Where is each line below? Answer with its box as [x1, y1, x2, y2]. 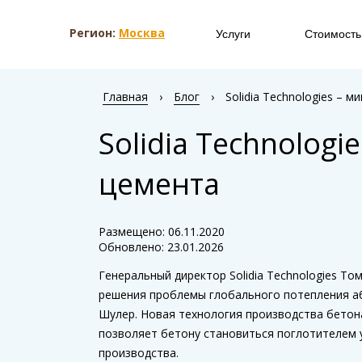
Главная [103, 89, 148, 104]
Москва [119, 24, 165, 40]
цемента [99, 164, 220, 204]
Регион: [69, 24, 119, 40]
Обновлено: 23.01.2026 [99, 239, 224, 255]
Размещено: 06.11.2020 [99, 224, 225, 240]
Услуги [216, 27, 250, 40]
